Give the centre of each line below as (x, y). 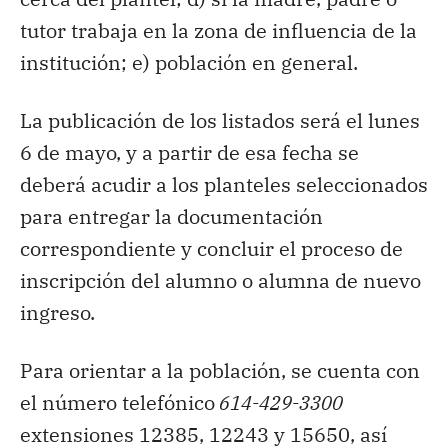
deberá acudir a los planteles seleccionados (224, 184)
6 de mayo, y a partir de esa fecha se (189, 152)
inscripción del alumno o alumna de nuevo (220, 280)
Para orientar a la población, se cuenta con (220, 370)
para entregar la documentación (171, 216)
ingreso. (57, 312)
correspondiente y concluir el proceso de (211, 248)
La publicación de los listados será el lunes (220, 120)
